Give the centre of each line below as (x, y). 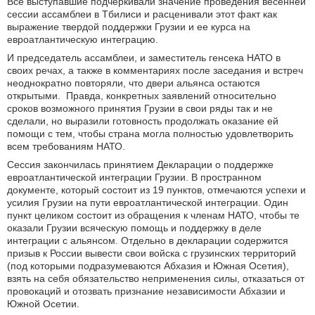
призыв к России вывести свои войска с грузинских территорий (152, 253)
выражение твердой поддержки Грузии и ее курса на (129, 26)
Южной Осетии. (43, 303)
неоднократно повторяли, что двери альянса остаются (134, 83)
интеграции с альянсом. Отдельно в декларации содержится (148, 240)
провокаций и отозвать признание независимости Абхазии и (146, 291)
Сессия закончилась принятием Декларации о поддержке (140, 164)
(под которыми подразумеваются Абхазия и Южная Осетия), (148, 265)
